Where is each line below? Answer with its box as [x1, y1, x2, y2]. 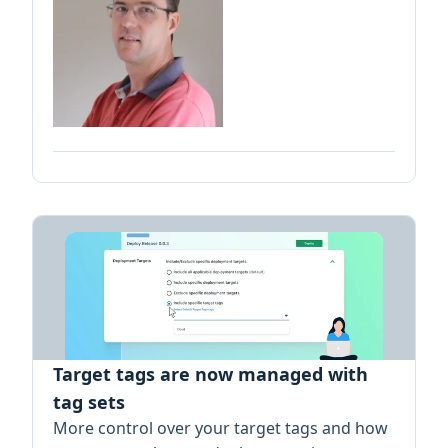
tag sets [53, 389, 125, 414]
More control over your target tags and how [53, 416, 388, 439]
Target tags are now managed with [53, 361, 368, 386]
